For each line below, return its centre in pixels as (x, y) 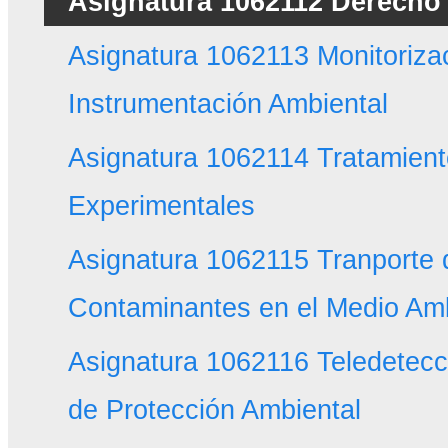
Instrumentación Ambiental (227, 104)
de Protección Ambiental (214, 410)
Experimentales (161, 206)
